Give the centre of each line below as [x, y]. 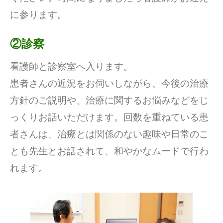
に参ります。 [38, 15]
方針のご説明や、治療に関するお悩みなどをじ [109, 100]
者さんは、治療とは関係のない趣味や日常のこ [109, 134]
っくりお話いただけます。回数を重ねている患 [109, 117]
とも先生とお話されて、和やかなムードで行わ [109, 151]
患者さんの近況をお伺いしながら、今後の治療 [109, 83]
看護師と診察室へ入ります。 [71, 66]
